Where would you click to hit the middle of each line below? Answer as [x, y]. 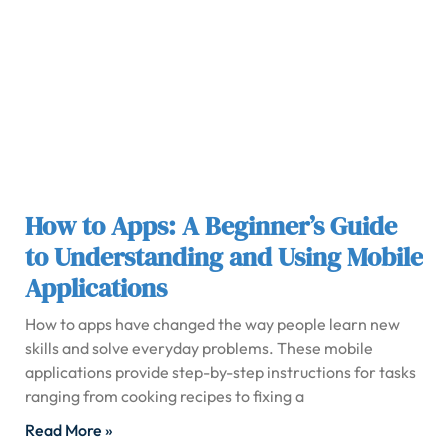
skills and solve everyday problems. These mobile [199, 348]
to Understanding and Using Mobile [224, 257]
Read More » [69, 430]
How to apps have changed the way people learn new [212, 324]
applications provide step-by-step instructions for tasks [220, 372]
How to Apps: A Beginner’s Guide [211, 226]
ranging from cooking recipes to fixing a [164, 396]
